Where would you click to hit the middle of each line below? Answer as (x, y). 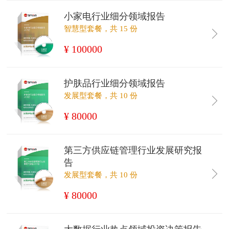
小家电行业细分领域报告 (114, 17)
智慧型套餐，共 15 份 (101, 29)
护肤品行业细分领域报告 (114, 84)
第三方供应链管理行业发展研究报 (133, 151)
